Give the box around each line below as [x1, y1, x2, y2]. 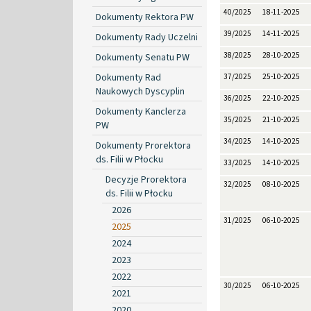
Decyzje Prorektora [106, 172, 187, 187]
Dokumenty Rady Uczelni [96, 30, 198, 44]
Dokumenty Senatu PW [96, 50, 190, 65]
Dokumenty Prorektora [96, 138, 191, 153]
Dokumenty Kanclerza [96, 104, 186, 119]
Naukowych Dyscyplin [96, 84, 185, 99]
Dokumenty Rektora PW [96, 10, 194, 24]
